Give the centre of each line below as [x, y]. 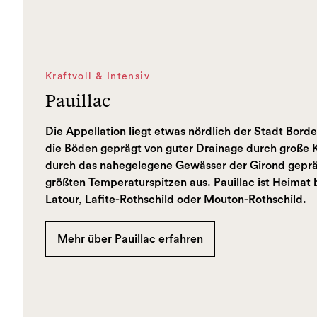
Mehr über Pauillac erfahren [130, 239]
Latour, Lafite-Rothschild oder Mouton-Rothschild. [176, 200]
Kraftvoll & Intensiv [98, 76]
